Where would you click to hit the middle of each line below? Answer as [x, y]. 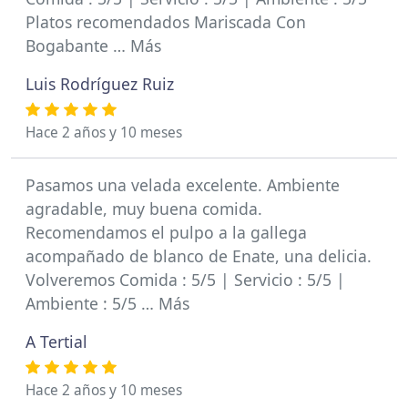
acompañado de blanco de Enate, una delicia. [199, 256]
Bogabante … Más [93, 46]
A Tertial [56, 342]
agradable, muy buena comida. [144, 209]
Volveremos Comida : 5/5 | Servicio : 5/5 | [185, 280]
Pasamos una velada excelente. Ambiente [183, 185]
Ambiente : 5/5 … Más [107, 303]
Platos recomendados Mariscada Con [166, 22]
